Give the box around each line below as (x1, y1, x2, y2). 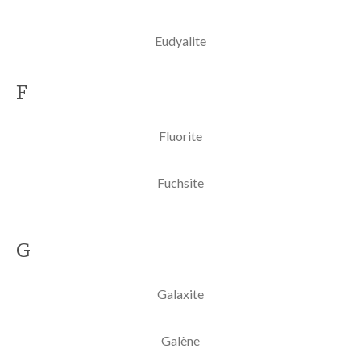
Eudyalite (155, 32, 206, 48)
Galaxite (157, 285, 204, 301)
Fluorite (159, 127, 202, 143)
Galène (161, 332, 200, 348)
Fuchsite (157, 174, 204, 190)
